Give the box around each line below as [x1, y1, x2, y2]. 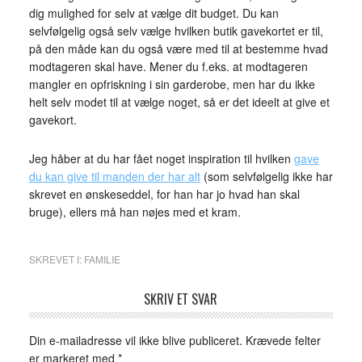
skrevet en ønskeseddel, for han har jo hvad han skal [28, 186, 300, 202]
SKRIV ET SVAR [144, 289, 218, 309]
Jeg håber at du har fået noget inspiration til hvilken [28, 150, 294, 166]
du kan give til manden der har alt [28, 168, 200, 184]
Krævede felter [245, 332, 321, 348]
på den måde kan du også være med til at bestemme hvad [28, 40, 328, 57]
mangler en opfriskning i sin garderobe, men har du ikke [28, 76, 315, 92]
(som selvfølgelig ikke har [200, 168, 333, 184]
